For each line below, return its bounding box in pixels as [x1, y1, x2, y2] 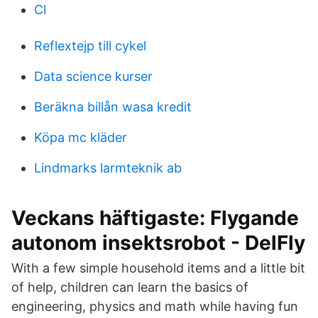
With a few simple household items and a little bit [11, 261, 305, 275]
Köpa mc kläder [34, 130, 127, 145]
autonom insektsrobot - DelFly [11, 231, 305, 255]
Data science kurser [34, 69, 153, 84]
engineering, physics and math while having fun [11, 299, 298, 314]
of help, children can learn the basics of [11, 280, 248, 295]
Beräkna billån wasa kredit [34, 99, 192, 114]
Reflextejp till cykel [34, 38, 146, 53]
